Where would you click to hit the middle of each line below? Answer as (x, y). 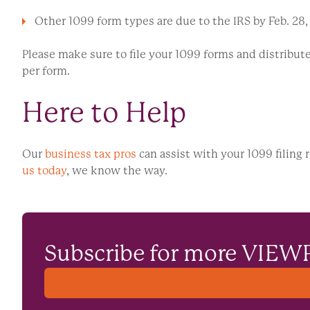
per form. (47, 71)
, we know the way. (118, 170)
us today (44, 170)
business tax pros (91, 154)
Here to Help (104, 112)
